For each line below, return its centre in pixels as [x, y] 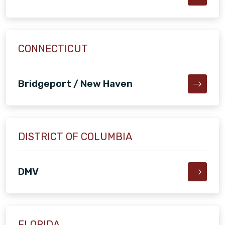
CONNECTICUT [53, 49]
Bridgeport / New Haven [75, 84]
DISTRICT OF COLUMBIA [75, 136]
